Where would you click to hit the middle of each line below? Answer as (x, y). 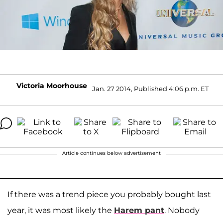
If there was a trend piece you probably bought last (109, 194)
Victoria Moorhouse (52, 85)
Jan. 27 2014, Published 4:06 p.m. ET (150, 89)
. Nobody (182, 210)
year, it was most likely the (61, 210)
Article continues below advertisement (111, 153)
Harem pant (139, 210)
